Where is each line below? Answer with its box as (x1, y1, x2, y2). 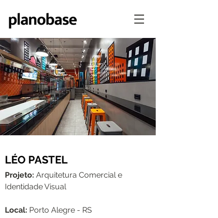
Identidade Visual (5, 182, 66, 191)
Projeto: (5, 170, 36, 180)
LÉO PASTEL (5, 153, 68, 166)
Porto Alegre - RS (29, 205, 92, 215)
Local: (5, 205, 29, 215)
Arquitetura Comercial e (36, 170, 122, 180)
